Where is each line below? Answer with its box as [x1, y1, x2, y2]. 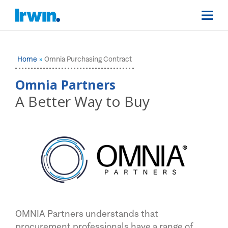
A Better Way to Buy [15, 91, 150, 111]
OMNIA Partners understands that [15, 208, 158, 219]
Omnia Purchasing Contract [44, 55, 132, 63]
